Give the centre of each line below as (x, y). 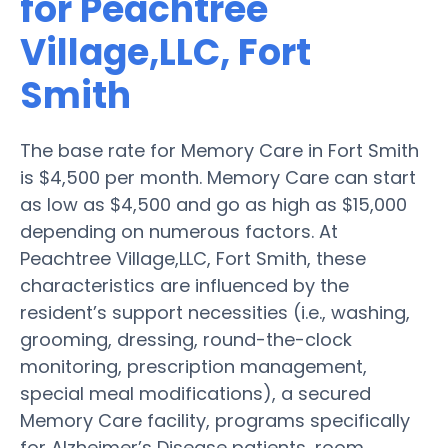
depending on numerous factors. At (179, 231)
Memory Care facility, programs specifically (215, 420)
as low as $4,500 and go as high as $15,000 (213, 204)
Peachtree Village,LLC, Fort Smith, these (193, 258)
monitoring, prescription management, (193, 366)
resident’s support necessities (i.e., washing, (215, 312)
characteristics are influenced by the (184, 285)
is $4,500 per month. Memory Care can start (218, 177)
